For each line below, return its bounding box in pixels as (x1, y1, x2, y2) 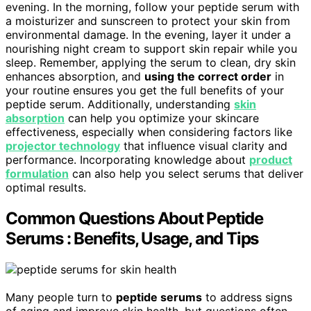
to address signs (202, 289, 292, 304)
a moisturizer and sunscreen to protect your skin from (6, 14, 290, 28)
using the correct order (144, 69, 271, 84)
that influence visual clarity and (120, 139, 287, 153)
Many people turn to (6, 289, 116, 304)
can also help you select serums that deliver (69, 167, 303, 181)
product (249, 153, 292, 167)
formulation (6, 167, 69, 181)
